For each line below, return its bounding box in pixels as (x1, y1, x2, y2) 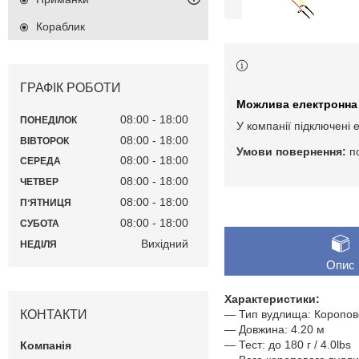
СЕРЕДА (20, 155, 61, 167)
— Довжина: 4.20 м (224, 323, 325, 337)
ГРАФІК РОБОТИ (20, 81, 121, 95)
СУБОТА (20, 217, 59, 229)
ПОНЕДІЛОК (20, 114, 77, 126)
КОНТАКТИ (20, 307, 87, 321)
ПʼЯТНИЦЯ (20, 197, 71, 209)
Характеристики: (224, 292, 320, 306)
